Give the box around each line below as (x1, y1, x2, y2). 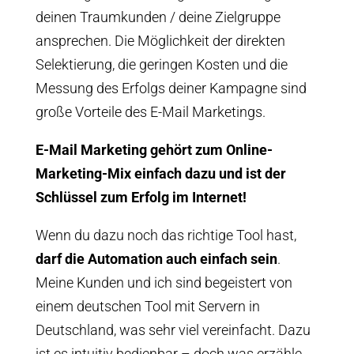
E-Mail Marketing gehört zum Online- (35, 141, 273, 158)
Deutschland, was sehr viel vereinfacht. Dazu (35, 321, 311, 338)
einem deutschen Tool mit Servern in (35, 297, 260, 314)
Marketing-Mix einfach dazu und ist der (35, 164, 286, 182)
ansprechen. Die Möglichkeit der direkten (35, 32, 285, 49)
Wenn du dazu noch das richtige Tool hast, (35, 226, 296, 243)
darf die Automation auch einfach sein (35, 250, 277, 267)
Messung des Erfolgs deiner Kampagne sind (35, 79, 307, 96)
